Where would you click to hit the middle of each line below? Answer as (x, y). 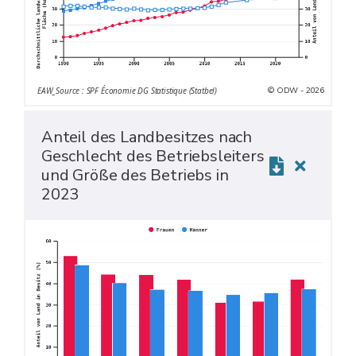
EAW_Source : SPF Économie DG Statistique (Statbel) (127, 91)
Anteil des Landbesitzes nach (147, 137)
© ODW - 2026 (296, 90)
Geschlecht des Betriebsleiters (153, 156)
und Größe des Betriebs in (135, 175)
